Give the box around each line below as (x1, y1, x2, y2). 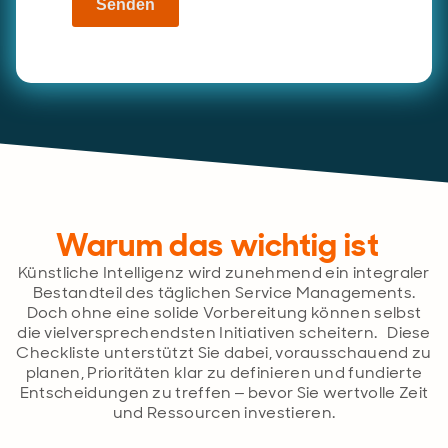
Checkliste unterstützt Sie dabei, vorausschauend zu (16, 341, 432, 363)
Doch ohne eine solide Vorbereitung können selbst (26, 301, 422, 323)
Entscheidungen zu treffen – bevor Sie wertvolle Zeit (19, 381, 429, 403)
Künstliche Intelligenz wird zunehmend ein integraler (18, 261, 430, 283)
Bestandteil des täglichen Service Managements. (32, 281, 416, 303)
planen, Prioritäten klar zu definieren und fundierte (25, 361, 423, 383)
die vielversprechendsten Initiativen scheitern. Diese (17, 321, 431, 343)
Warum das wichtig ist (56, 223, 380, 266)
